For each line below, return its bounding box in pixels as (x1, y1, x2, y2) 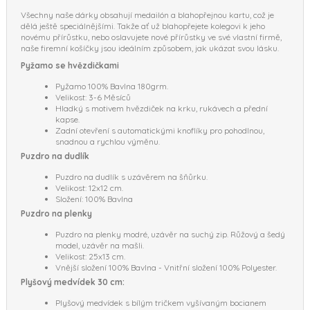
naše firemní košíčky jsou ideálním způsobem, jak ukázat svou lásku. (21, 42, 279, 53)
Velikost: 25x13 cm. (55, 250, 125, 262)
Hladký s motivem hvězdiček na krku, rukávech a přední (55, 102, 268, 113)
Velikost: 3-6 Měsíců (55, 91, 131, 102)
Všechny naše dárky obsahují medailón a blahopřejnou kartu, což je (21, 9, 274, 20)
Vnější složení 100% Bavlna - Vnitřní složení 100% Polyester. (55, 262, 277, 273)
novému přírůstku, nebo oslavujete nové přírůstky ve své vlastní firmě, (21, 31, 282, 42)
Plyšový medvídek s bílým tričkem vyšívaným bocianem (55, 297, 266, 308)
